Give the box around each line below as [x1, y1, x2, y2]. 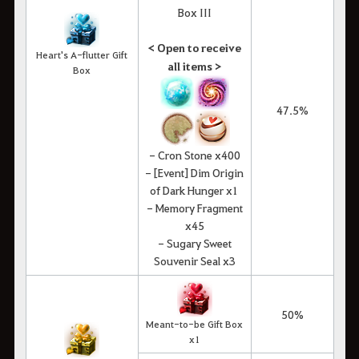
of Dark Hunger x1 [150, 182, 239, 197]
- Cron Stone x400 [148, 147, 240, 162]
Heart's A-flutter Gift [36, 47, 127, 61]
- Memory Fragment [146, 200, 243, 215]
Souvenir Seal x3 [153, 252, 236, 268]
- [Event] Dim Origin [145, 164, 244, 179]
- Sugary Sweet [157, 235, 232, 250]
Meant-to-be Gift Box [146, 317, 243, 330]
